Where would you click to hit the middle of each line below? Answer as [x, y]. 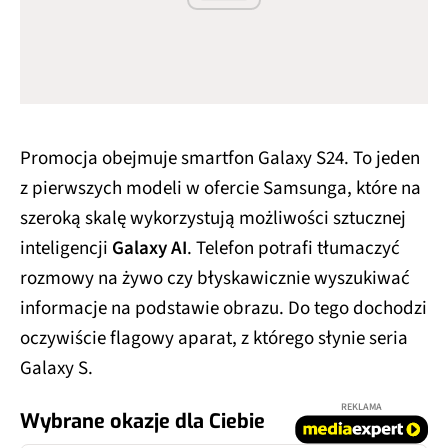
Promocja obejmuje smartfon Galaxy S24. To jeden [220, 159]
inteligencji [66, 249]
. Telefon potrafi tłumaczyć [293, 249]
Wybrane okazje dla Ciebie [142, 422]
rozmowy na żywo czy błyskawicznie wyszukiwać [215, 279]
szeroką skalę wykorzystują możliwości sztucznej [213, 219]
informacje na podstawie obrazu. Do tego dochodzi [223, 309]
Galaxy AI [149, 249]
